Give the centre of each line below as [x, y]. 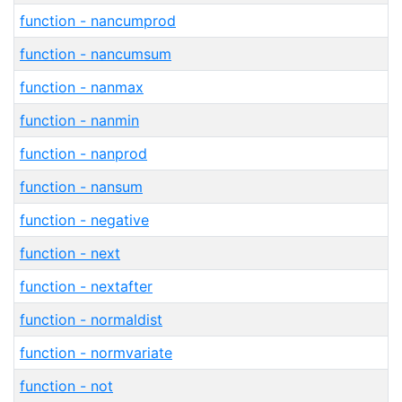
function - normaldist [91, 319]
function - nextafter [86, 286]
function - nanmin [79, 120]
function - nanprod [83, 153]
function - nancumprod [98, 21]
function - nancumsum [96, 54]
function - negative [84, 220]
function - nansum [81, 187]
